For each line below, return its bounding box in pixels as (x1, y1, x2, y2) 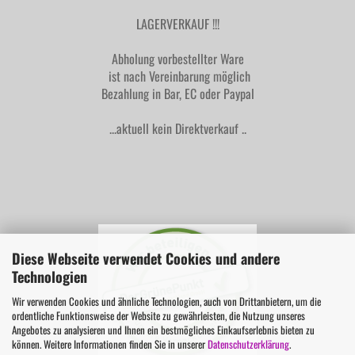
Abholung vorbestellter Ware (111, 49, 244, 68)
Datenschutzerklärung (208, 335, 289, 352)
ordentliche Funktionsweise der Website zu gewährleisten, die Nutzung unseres (12, 307, 305, 323)
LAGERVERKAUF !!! (136, 14, 219, 33)
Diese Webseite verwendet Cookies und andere (12, 247, 280, 269)
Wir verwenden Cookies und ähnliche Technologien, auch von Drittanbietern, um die (12, 292, 321, 309)
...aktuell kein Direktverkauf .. (109, 119, 246, 138)
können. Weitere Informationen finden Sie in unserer (12, 335, 208, 352)
